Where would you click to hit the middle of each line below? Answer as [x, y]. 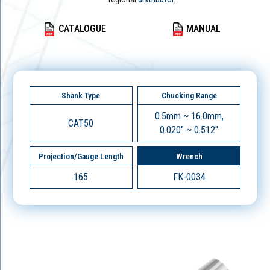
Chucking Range [189, 96]
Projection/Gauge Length [81, 156]
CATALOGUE [82, 29]
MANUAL [204, 29]
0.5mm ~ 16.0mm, [189, 116]
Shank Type [81, 96]
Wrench [189, 156]
